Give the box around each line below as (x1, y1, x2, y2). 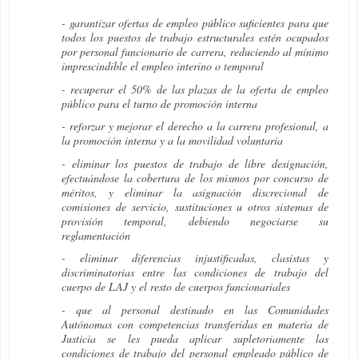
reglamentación (62, 227, 130, 243)
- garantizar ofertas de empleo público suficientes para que (62, 15, 328, 31)
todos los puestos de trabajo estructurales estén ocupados (62, 30, 328, 46)
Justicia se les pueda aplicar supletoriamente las (62, 330, 328, 346)
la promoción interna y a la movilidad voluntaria (62, 133, 283, 149)
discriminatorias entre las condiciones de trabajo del (62, 265, 328, 280)
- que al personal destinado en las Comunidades (62, 301, 328, 317)
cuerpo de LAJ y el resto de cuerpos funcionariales (62, 279, 290, 295)
